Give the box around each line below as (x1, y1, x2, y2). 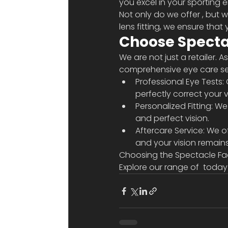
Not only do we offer (119, 9, 203, 20)
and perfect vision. (135, 112, 210, 124)
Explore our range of (119, 161, 202, 173)
